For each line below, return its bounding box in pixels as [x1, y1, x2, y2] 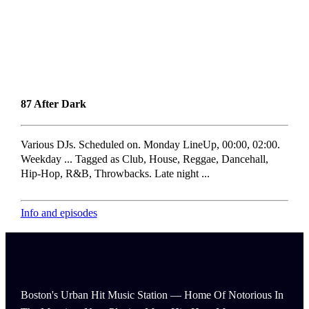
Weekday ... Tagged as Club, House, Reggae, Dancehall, [20, 152, 268, 165]
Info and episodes [20, 206, 97, 219]
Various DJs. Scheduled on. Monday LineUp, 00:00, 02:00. [20, 138, 280, 150]
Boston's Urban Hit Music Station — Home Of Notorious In [20, 288, 283, 301]
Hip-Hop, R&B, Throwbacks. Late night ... [20, 167, 210, 179]
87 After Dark [20, 97, 86, 110]
